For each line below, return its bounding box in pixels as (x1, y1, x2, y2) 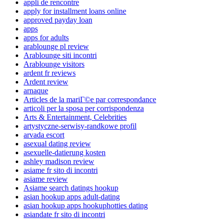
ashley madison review (24, 157, 94, 165)
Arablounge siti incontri (24, 51, 97, 59)
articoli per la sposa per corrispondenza (24, 104, 144, 112)
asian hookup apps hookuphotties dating (24, 201, 148, 210)
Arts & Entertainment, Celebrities (24, 112, 127, 121)
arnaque (24, 86, 48, 95)
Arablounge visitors (24, 59, 84, 68)
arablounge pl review (24, 42, 89, 51)
